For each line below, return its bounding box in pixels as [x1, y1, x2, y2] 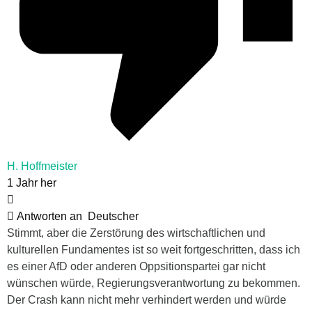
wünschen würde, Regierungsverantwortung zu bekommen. [7, 276, 300, 289]
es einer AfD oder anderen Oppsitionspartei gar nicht [7, 260, 265, 272]
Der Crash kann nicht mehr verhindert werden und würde [7, 293, 286, 306]
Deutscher [88, 210, 139, 222]
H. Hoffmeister [7, 159, 77, 172]
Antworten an [14, 210, 88, 222]
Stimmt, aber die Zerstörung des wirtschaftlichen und [7, 226, 265, 239]
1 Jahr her [7, 176, 56, 189]
